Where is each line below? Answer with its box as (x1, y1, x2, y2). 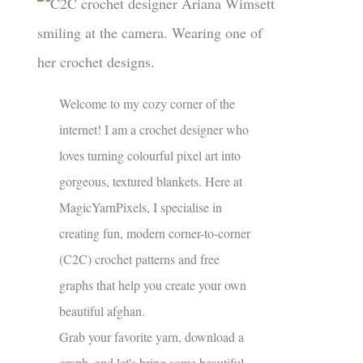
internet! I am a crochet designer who (59, 121, 249, 139)
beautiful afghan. (59, 302, 145, 320)
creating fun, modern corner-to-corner (59, 224, 250, 242)
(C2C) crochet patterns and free (59, 250, 220, 268)
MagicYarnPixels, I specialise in (59, 199, 222, 216)
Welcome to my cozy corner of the (59, 95, 235, 113)
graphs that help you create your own (59, 276, 246, 294)
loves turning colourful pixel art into (59, 147, 241, 164)
